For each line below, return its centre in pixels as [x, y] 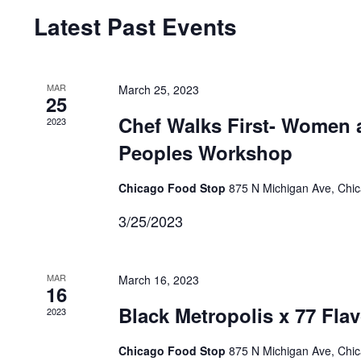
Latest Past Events [135, 26]
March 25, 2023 [158, 89]
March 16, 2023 [158, 280]
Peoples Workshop [205, 152]
